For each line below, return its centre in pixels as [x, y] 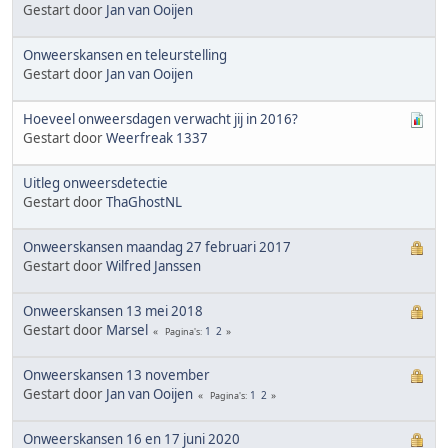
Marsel [127, 329]
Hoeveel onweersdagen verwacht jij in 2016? [160, 118]
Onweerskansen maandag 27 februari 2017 [157, 246]
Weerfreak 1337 [157, 137]
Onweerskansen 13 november [116, 374]
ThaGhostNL [144, 201]
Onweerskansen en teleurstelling [125, 54]
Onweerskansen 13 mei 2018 [113, 310]
